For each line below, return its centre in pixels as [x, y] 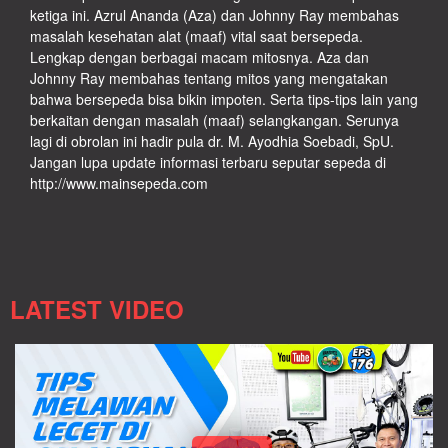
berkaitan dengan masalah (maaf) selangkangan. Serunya [214, 119]
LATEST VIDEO [97, 308]
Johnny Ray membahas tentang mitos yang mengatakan [209, 77]
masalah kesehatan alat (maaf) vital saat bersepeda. [196, 35]
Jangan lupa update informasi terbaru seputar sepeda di [208, 161]
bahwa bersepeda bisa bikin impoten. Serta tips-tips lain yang [224, 98]
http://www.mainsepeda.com [119, 182]
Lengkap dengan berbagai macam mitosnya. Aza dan [199, 56]
